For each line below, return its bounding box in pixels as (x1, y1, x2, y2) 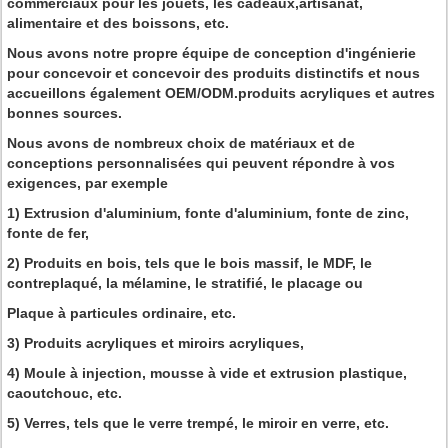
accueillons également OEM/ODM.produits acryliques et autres (7, 85, 435, 101)
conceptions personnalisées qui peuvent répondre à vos (7, 155, 395, 171)
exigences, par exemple (7, 175, 168, 191)
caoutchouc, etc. (7, 385, 122, 401)
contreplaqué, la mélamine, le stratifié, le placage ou (7, 275, 363, 291)
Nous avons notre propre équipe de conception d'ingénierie (7, 45, 416, 61)
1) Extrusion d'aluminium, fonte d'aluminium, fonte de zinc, (7, 205, 409, 221)
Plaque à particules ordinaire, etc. (7, 305, 236, 321)
